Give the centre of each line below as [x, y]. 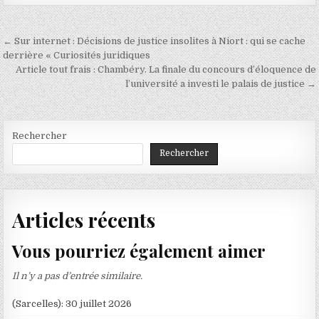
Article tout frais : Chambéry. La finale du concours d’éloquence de [166, 70]
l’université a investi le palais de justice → [220, 84]
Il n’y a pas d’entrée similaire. [78, 276]
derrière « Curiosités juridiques [77, 56]
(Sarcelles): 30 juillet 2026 [72, 303]
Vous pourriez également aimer [139, 250]
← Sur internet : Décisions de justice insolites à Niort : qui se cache [155, 41]
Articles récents [84, 219]
